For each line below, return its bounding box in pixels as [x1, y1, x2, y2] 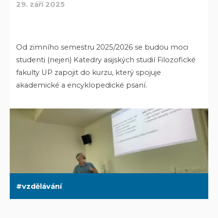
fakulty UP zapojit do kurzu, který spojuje [16, 68, 162, 77]
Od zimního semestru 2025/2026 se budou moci [16, 42, 189, 52]
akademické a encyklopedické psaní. [16, 80, 147, 90]
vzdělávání [22, 182, 62, 191]
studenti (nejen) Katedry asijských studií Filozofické [16, 55, 196, 64]
